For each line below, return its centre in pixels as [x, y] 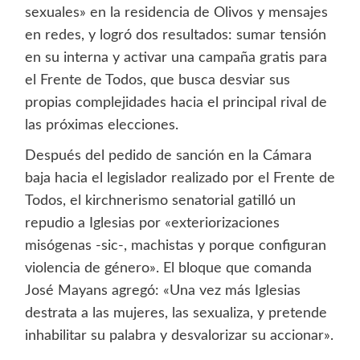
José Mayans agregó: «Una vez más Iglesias [162, 291]
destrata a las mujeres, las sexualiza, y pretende [176, 314]
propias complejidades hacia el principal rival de [176, 103]
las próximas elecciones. [101, 126]
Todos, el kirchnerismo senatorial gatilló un [160, 201]
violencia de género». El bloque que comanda [168, 269]
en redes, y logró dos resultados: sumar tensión [175, 36]
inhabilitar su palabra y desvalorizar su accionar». [179, 336]
